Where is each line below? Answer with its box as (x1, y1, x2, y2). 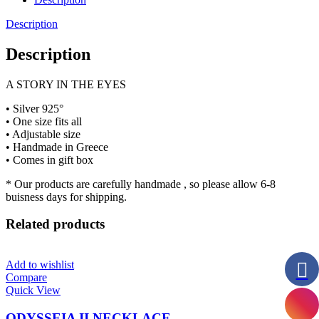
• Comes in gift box (6, 153, 93, 166)
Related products (6, 216, 105, 232)
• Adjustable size (6, 127, 80, 140)
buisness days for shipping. (6, 190, 127, 203)
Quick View (6, 284, 61, 297)
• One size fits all (6, 115, 82, 127)
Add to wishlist (6, 258, 74, 271)
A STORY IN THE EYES (6, 78, 126, 90)
